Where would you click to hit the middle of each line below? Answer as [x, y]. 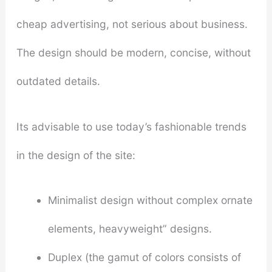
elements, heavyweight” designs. [130, 229]
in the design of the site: [76, 155]
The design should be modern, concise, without [133, 53]
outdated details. [58, 81]
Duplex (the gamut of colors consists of [144, 257]
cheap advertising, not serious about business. [132, 24]
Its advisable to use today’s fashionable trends [131, 126]
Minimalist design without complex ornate [150, 200]
